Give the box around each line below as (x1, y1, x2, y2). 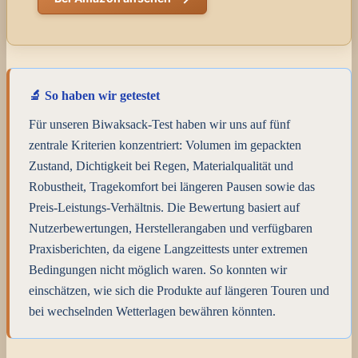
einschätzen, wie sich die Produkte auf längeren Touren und (29, 284, 329, 298)
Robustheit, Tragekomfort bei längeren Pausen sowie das (29, 180, 315, 194)
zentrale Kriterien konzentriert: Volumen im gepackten (29, 138, 301, 153)
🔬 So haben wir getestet (29, 89, 160, 103)
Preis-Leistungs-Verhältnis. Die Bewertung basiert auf (29, 201, 300, 215)
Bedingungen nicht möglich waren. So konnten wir (29, 263, 287, 277)
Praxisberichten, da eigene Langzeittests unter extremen (29, 242, 308, 257)
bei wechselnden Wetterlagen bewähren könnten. (29, 304, 276, 319)
